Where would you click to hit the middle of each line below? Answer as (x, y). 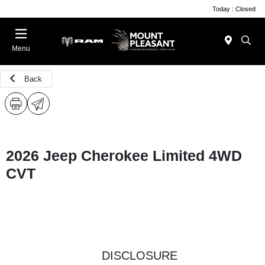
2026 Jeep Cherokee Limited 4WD (124, 156)
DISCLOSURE (140, 256)
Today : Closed (234, 9)
